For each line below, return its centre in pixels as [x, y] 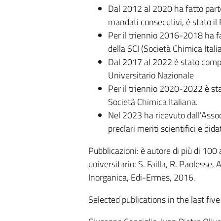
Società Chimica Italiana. [153, 102]
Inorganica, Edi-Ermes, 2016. [142, 177]
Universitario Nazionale [151, 75]
